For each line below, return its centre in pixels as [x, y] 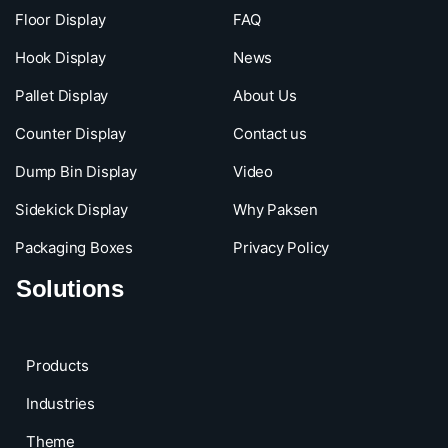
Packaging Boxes [74, 247]
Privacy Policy [281, 247]
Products [57, 365]
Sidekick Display [71, 209]
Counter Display [70, 133]
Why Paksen [275, 209]
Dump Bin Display [76, 171]
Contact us [269, 133]
